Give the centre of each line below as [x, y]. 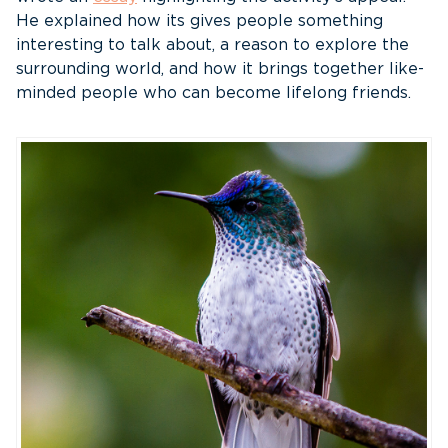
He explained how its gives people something [199, 20]
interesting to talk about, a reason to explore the [212, 44]
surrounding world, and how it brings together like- [220, 68]
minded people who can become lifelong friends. [213, 92]
